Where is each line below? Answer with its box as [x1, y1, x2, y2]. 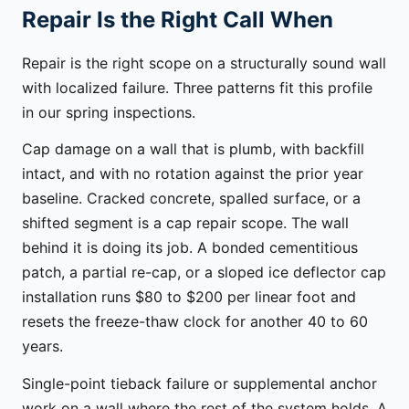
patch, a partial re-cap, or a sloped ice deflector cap [22, 263, 386, 282]
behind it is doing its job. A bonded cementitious [22, 238, 358, 257]
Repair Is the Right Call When [22, 5, 333, 33]
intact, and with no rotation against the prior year [22, 164, 363, 184]
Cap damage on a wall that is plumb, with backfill [22, 140, 364, 159]
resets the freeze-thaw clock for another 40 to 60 [22, 312, 368, 331]
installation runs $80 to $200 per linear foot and [22, 288, 356, 307]
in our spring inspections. [22, 102, 195, 121]
